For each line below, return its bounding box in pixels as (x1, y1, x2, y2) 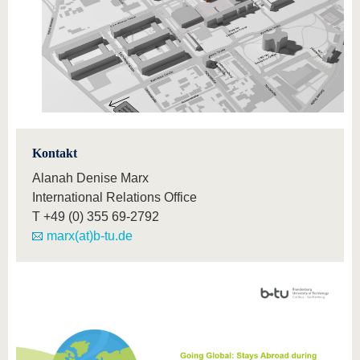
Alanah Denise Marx (32, 171, 149, 186)
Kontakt (32, 146, 77, 161)
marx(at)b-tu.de (47, 229, 133, 243)
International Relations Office (32, 190, 197, 205)
